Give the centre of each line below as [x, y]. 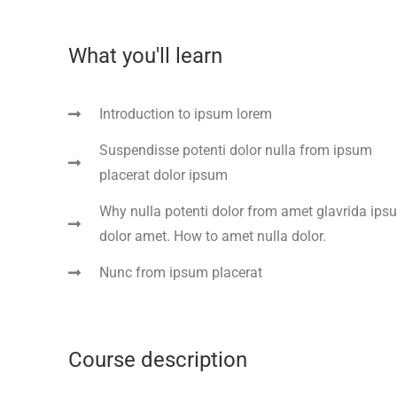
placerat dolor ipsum [163, 175]
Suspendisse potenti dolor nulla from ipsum [236, 151]
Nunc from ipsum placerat [181, 273]
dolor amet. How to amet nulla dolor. [213, 237]
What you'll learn [145, 56]
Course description [158, 360]
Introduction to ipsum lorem [186, 114]
